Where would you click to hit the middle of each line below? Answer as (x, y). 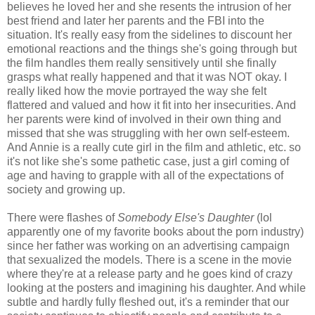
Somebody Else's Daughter (186, 217)
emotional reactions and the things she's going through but (152, 49)
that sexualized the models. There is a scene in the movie (149, 259)
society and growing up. (66, 189)
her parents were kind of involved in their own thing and (144, 119)
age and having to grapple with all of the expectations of (145, 175)
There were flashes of (62, 217)
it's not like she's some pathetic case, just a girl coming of (148, 161)
